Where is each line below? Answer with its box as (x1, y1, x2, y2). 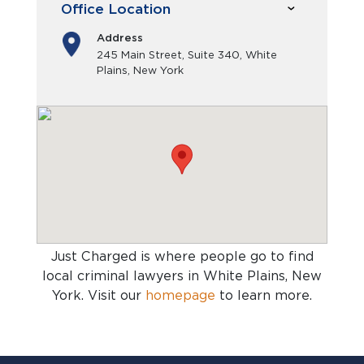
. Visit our (81, 288, 145, 303)
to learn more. (215, 288, 312, 303)
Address (97, 32, 143, 44)
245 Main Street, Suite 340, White (97, 49, 277, 61)
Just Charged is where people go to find (50, 249, 314, 264)
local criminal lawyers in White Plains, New (42, 268, 322, 284)
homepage (145, 288, 215, 303)
